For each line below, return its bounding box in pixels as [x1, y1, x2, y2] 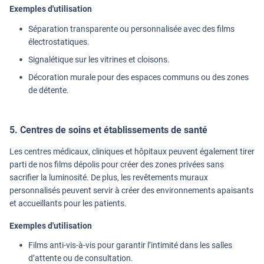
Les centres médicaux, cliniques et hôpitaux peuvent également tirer [9, 146, 255, 156]
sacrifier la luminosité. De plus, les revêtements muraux [9, 172, 208, 182]
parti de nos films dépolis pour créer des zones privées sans [9, 159, 224, 169]
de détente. [28, 85, 69, 95]
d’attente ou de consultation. [28, 253, 133, 263]
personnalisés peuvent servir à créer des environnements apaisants [9, 185, 253, 195]
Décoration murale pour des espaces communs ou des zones [28, 72, 249, 82]
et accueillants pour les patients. [9, 198, 127, 208]
